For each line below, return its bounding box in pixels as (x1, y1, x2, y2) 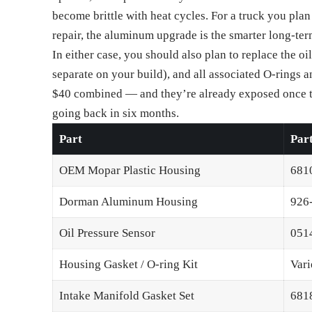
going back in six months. (52, 107, 180, 120)
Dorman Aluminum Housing (58, 195, 198, 209)
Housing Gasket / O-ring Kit (58, 258, 198, 272)
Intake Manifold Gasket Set (58, 289, 194, 303)
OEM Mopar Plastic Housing (58, 164, 201, 178)
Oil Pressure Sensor (58, 226, 155, 240)
